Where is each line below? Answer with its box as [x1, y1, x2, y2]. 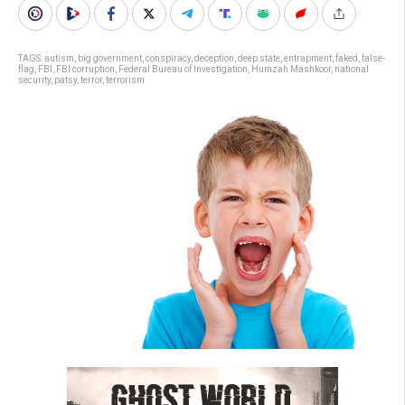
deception [194, 53, 234, 63]
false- [362, 53, 385, 63]
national [334, 64, 369, 74]
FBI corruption [56, 64, 115, 74]
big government [78, 53, 142, 63]
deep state [238, 53, 280, 63]
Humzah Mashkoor [251, 64, 331, 74]
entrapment [284, 53, 332, 63]
